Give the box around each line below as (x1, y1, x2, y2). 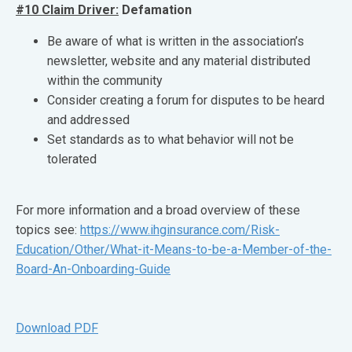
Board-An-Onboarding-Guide (16, 262, 170, 277)
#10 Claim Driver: (16, 2, 119, 17)
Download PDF (16, 321, 98, 335)
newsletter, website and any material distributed (47, 53, 310, 68)
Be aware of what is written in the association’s (47, 34, 304, 49)
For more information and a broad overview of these (16, 203, 300, 218)
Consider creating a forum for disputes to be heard (47, 93, 324, 108)
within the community (47, 73, 163, 88)
